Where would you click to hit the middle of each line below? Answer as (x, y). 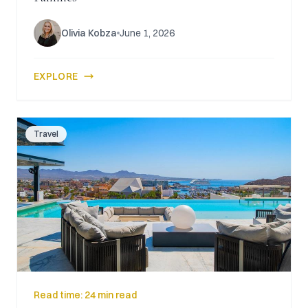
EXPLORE (56, 76)
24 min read (111, 295)
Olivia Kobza (89, 33)
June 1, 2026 (147, 33)
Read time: (59, 295)
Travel (46, 134)
